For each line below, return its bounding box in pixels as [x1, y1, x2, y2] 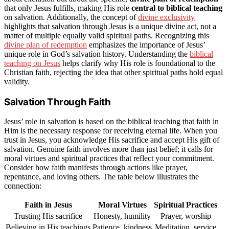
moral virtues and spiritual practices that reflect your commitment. [4, 154, 214, 163]
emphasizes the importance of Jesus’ [87, 40, 205, 50]
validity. [4, 77, 30, 86]
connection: [4, 181, 41, 191]
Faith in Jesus [24, 200, 72, 210]
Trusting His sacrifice [14, 212, 82, 221]
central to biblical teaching [131, 4, 222, 13]
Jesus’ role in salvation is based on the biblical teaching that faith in [4, 117, 219, 126]
